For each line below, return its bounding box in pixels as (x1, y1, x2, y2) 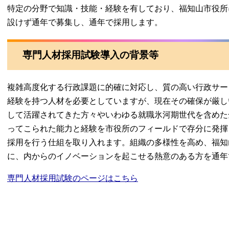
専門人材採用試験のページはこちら (7, 174, 138, 182)
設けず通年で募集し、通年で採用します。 (7, 18, 163, 27)
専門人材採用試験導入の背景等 (22, 50, 158, 60)
